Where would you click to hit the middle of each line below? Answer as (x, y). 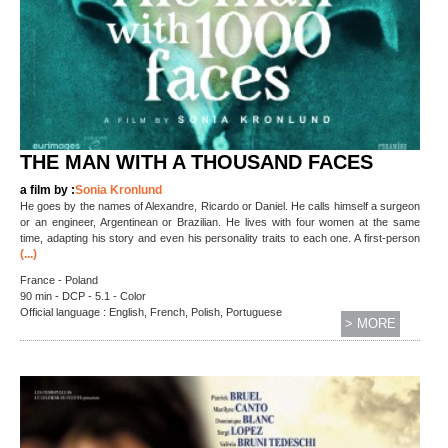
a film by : (47, 190)
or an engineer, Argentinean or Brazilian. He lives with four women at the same (220, 222)
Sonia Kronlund (118, 190)
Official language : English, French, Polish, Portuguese (151, 312)
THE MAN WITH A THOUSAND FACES (196, 162)
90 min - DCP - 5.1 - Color (83, 296)
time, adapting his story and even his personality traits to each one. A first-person (220, 238)
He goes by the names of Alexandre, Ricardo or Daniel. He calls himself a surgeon (220, 206)
